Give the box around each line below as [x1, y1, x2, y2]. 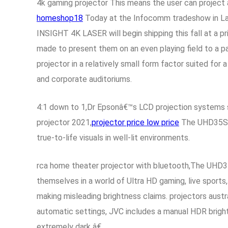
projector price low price [92, 118, 179, 127]
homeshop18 [37, 13, 83, 23]
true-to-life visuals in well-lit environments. [37, 133, 190, 142]
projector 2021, [37, 118, 92, 127]
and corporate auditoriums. [37, 74, 132, 84]
